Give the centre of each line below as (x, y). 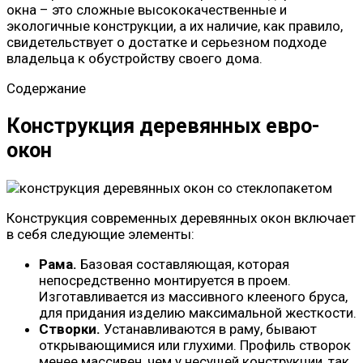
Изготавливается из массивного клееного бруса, (193, 296)
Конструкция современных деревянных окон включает (181, 218)
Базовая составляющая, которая (183, 264)
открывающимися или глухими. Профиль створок (195, 345)
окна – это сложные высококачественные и (147, 10)
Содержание (46, 89)
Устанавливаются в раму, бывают (209, 329)
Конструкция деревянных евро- (163, 126)
